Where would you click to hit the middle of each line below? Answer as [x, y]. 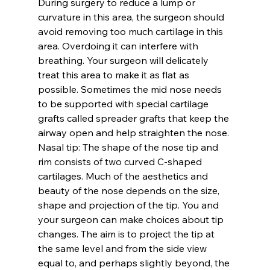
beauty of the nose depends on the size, [130, 190]
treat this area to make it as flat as [115, 74]
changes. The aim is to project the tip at [127, 234]
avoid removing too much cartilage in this [131, 31]
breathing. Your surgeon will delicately [124, 60]
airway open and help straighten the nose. [133, 132]
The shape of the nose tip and [150, 147]
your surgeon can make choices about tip [132, 219]
